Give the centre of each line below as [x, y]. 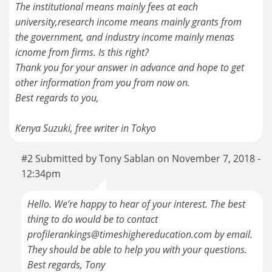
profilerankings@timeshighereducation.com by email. [140, 235]
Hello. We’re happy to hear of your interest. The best [136, 204]
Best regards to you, [57, 98]
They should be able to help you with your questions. [137, 250]
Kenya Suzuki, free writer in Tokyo [86, 128]
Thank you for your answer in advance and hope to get [130, 68]
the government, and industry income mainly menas [125, 37]
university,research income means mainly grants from [128, 22]
